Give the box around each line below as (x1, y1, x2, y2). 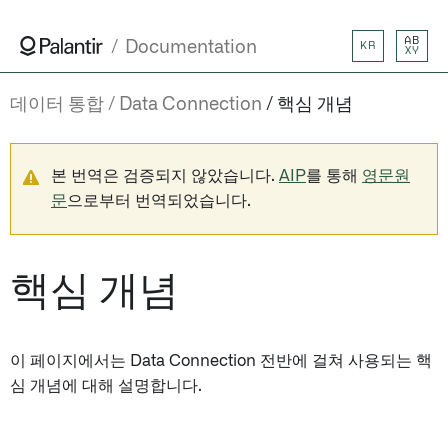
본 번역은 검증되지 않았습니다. (51, 168, 279, 184)
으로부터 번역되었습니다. (67, 193, 251, 209)
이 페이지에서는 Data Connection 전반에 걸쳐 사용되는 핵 (10, 353, 432, 369)
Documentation (125, 39, 257, 57)
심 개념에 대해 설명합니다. (10, 378, 202, 394)
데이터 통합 (10, 96, 104, 114)
